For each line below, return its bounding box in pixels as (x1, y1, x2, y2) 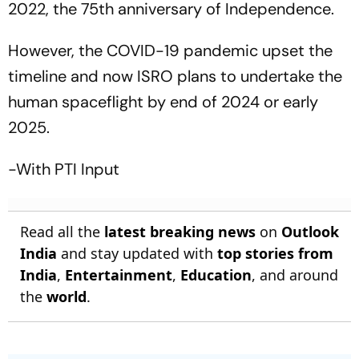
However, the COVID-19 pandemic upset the (8, 40, 333, 62)
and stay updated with (57, 244, 217, 264)
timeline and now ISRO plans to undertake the (8, 66, 342, 87)
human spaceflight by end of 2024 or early (8, 91, 318, 113)
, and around (252, 265, 338, 285)
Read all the (20, 222, 104, 242)
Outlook (281, 222, 339, 242)
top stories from (217, 244, 333, 264)
